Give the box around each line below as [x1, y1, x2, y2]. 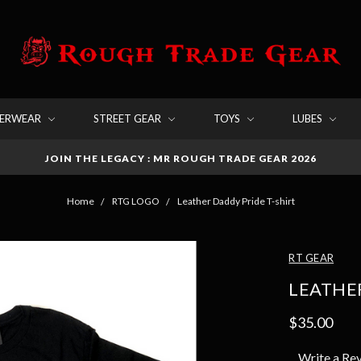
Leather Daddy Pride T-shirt [176, 194, 295, 207]
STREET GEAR [93, 111, 164, 125]
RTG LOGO [111, 194, 160, 207]
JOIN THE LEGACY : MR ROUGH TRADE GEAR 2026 [44, 151, 317, 164]
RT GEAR [288, 251, 334, 264]
